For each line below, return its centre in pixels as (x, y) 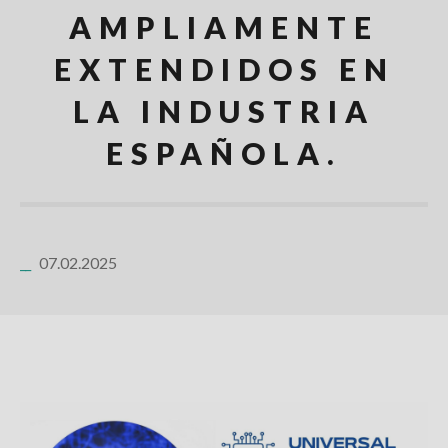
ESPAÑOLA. (224, 153)
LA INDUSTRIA (224, 111)
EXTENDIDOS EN (224, 69)
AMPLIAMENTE (224, 27)
